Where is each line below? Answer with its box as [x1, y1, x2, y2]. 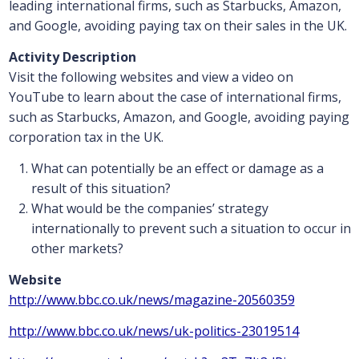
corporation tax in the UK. [8, 128, 163, 147]
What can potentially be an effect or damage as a [30, 159, 324, 178]
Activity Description [8, 48, 136, 67]
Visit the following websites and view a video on [8, 68, 293, 87]
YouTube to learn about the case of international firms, [8, 88, 341, 107]
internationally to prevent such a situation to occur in [30, 220, 351, 238]
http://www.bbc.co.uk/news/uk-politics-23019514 [8, 322, 299, 341]
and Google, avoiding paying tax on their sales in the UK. [8, 17, 347, 35]
